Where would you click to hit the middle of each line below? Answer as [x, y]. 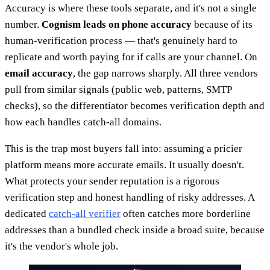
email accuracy [39, 74]
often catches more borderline [186, 214]
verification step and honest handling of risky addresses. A [130, 198]
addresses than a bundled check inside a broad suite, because [135, 230]
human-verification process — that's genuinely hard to [121, 41]
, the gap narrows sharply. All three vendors [165, 74]
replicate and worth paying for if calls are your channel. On [131, 57]
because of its [222, 25]
